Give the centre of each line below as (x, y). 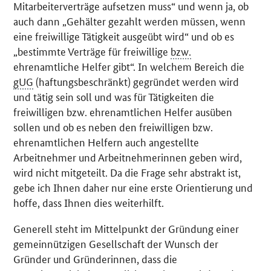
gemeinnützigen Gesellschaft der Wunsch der (116, 243)
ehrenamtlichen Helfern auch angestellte (106, 142)
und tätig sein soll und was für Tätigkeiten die (114, 96)
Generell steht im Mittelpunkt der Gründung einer (126, 228)
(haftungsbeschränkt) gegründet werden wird (136, 81)
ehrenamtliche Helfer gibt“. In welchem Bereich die (129, 66)
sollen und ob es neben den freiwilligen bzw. (113, 127)
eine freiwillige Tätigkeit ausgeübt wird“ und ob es (124, 36)
